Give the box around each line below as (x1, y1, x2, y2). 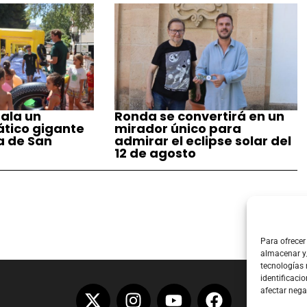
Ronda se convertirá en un (114, 107, 285, 125)
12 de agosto (114, 144, 197, 162)
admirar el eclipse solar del (114, 132, 292, 149)
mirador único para (114, 119, 242, 137)
